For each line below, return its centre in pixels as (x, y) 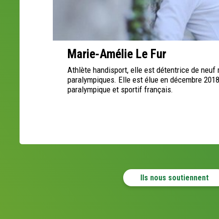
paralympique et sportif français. (120, 89)
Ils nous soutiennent (175, 177)
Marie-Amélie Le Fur (117, 54)
